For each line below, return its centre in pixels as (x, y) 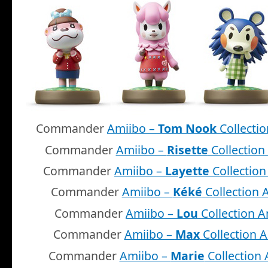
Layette (187, 171)
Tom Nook (187, 129)
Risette (187, 150)
